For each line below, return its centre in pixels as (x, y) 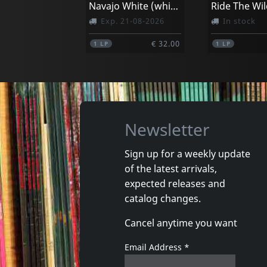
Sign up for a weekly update (187, 153)
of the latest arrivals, (170, 168)
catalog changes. (162, 198)
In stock (240, 21)
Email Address (154, 247)
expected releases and (175, 183)
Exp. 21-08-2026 (133, 21)
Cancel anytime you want (181, 223)
